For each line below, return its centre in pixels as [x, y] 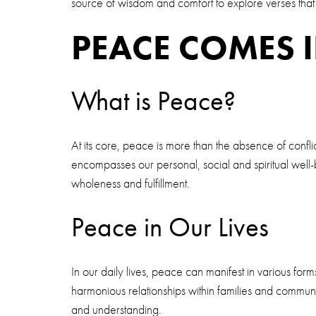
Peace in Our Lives [170, 227]
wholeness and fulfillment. [130, 183]
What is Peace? [153, 101]
